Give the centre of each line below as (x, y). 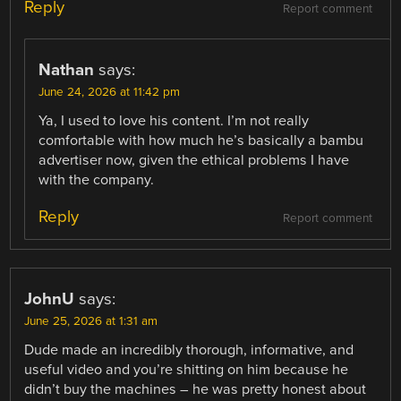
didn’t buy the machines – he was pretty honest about (196, 390)
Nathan (67, 70)
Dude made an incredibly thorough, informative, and (189, 350)
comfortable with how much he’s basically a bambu (201, 141)
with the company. (97, 180)
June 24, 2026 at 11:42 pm (110, 93)
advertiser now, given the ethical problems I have (194, 161)
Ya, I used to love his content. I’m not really (174, 121)
